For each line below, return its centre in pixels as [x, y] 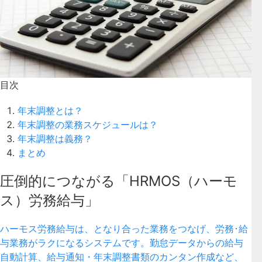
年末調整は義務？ [55, 138]
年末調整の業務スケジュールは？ [88, 124]
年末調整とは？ [50, 110]
